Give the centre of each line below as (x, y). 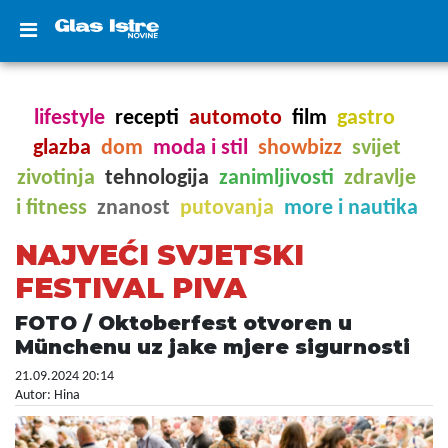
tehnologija (157, 178)
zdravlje (380, 178)
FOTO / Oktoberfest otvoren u (183, 323)
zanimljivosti (276, 178)
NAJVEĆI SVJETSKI (159, 255)
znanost (133, 208)
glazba (61, 148)
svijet (376, 148)
